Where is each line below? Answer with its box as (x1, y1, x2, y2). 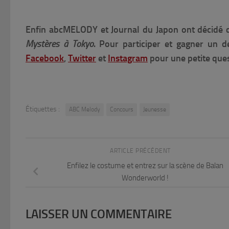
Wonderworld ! (122, 173, 169, 182)
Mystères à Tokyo (26, 38, 94, 50)
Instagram (108, 53, 148, 64)
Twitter (68, 53, 96, 64)
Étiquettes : (26, 105, 60, 114)
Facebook (26, 53, 64, 64)
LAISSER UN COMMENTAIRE (26, 206, 172, 221)
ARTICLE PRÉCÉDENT (110, 147, 172, 155)
